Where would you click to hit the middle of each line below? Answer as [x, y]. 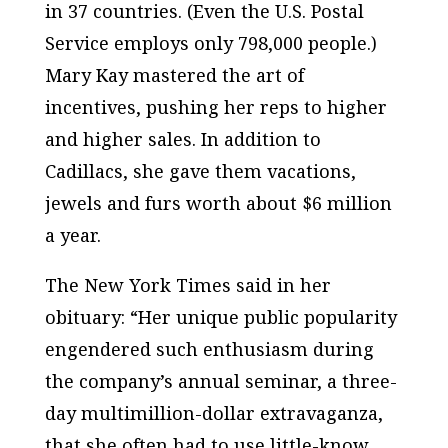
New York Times [157, 285]
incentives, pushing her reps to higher [215, 107]
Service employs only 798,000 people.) [210, 43]
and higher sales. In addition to [182, 139]
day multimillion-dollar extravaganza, [213, 413]
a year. [72, 235]
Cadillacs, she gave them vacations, [200, 171]
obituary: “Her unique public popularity [220, 317]
